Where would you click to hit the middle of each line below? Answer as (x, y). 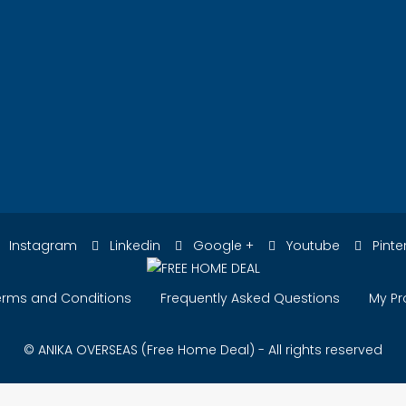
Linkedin (133, 246)
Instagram (41, 246)
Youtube (311, 246)
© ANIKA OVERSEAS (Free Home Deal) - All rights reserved (203, 350)
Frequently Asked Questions (250, 298)
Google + (222, 246)
